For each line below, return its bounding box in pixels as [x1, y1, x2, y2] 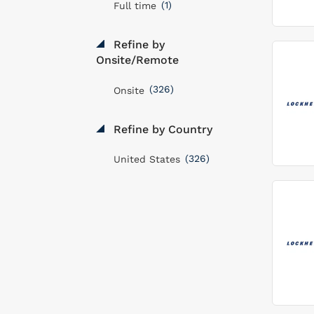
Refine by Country [110, 122, 212, 136]
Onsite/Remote [96, 53, 179, 67]
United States [114, 153, 180, 165]
